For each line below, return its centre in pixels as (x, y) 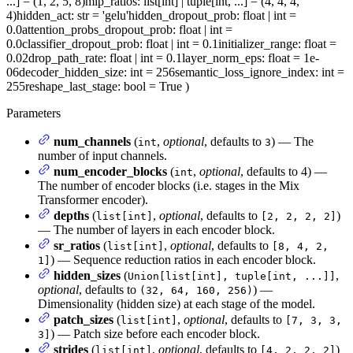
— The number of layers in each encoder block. (156, 230)
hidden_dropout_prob (182, 16)
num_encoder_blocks (110, 172)
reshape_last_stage (71, 87)
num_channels (92, 142)
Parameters (33, 113)
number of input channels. (102, 156)
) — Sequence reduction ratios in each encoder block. (183, 260)
